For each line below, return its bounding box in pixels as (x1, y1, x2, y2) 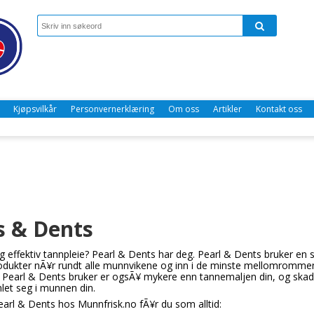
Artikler (213, 103, 242, 115)
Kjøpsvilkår (13, 103, 57, 115)
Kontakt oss (256, 103, 302, 115)
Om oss (168, 103, 199, 115)
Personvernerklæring (71, 103, 154, 115)
